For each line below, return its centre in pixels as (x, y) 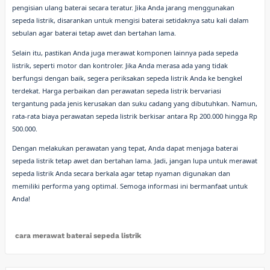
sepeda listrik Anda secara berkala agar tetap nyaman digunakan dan (121, 173)
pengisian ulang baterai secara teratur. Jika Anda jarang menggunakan (124, 8)
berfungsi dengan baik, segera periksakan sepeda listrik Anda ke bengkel (127, 78)
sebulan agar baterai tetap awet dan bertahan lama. (94, 33)
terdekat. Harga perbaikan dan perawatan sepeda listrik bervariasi (117, 90)
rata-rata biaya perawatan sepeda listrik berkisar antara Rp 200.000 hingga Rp (135, 116)
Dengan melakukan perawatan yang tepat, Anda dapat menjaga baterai (125, 148)
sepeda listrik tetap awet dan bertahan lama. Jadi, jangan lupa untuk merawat (135, 160)
